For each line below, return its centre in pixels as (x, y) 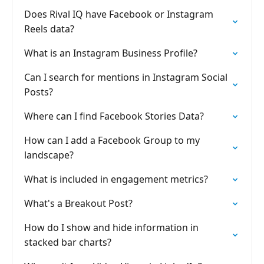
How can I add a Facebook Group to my (112, 140)
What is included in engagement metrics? (116, 179)
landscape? (49, 155)
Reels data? (49, 29)
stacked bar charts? (68, 242)
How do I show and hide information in (111, 227)
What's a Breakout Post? (78, 203)
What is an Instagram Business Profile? (111, 53)
